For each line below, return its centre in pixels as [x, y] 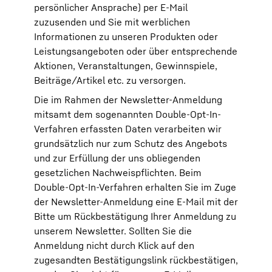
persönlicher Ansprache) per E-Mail [111, 7]
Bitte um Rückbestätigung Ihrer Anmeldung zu [135, 216]
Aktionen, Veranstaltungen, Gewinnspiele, [126, 66]
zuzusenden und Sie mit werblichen [112, 22]
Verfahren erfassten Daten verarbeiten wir [128, 129]
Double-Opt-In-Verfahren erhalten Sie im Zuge [135, 187]
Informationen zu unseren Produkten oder [126, 36]
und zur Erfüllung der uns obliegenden [117, 158]
